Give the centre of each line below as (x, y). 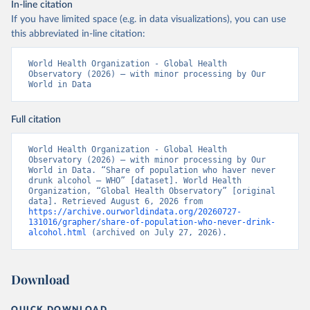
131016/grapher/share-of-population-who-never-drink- (152, 222)
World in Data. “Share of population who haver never (152, 171)
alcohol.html (57, 233)
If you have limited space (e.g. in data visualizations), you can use (148, 20)
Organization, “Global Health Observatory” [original (152, 191)
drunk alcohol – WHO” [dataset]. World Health (135, 181)
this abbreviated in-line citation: (78, 34)
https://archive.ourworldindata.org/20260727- (135, 212)
